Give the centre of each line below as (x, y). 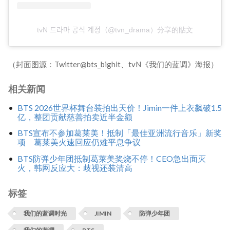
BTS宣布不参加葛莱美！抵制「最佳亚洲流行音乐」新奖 (119, 133)
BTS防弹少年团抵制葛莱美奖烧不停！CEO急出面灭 (111, 159)
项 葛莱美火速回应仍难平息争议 (79, 142)
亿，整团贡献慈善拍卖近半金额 (75, 117)
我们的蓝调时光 (45, 214)
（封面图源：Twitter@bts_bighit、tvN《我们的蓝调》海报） (113, 64)
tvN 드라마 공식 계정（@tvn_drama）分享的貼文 (115, 30)
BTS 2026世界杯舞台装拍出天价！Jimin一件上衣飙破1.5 (119, 107)
